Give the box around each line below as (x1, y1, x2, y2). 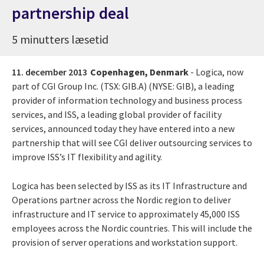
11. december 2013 (12, 65, 87, 78)
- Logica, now (189, 65, 243, 78)
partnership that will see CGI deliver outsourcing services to (12, 136, 252, 148)
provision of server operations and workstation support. (12, 236, 237, 248)
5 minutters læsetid (12, 31, 108, 47)
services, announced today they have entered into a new (12, 122, 235, 134)
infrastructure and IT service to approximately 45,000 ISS (12, 207, 240, 220)
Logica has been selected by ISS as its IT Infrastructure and (12, 179, 247, 192)
